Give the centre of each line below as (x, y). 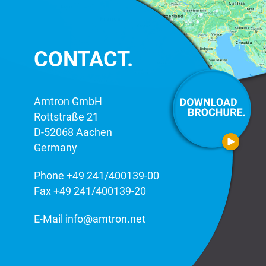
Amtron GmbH (68, 102)
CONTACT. (83, 60)
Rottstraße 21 (66, 117)
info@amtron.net (105, 219)
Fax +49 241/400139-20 (90, 191)
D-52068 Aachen (73, 132)
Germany (55, 148)
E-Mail (49, 219)
